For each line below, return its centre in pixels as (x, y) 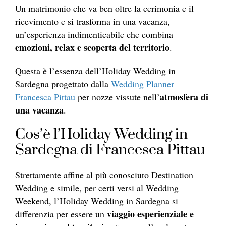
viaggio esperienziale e (149, 214)
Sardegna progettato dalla (63, 84)
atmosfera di (184, 97)
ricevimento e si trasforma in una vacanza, (93, 21)
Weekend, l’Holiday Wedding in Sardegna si (97, 201)
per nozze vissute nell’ (118, 97)
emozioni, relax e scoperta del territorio (92, 48)
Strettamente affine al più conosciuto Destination (104, 175)
